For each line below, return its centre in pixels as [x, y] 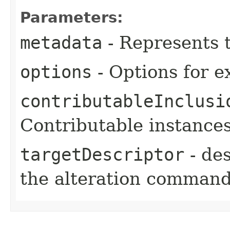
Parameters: [72, 17]
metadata [61, 42]
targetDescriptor [102, 154]
